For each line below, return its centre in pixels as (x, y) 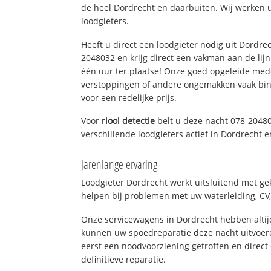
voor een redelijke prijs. (129, 97)
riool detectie (129, 121)
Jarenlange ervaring (119, 165)
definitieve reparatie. (124, 259)
